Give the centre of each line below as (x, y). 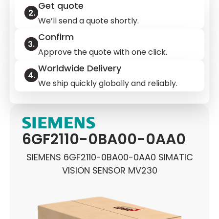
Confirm (56, 37)
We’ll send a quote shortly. (88, 21)
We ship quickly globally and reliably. (108, 83)
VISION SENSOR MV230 (109, 171)
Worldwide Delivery (80, 68)
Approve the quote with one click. (103, 52)
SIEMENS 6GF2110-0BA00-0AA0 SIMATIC (109, 157)
